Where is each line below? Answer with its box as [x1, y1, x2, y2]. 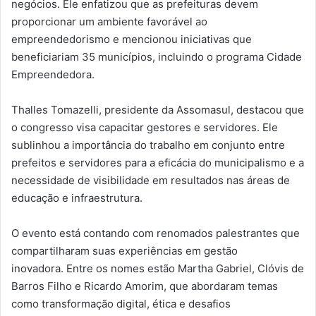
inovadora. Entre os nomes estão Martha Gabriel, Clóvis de [11, 262, 304, 276]
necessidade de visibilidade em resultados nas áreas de [11, 174, 290, 188]
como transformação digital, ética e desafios [11, 297, 231, 311]
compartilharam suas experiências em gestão [11, 244, 238, 258]
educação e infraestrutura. [11, 191, 142, 205]
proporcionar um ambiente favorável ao [11, 15, 207, 29]
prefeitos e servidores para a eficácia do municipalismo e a [11, 156, 304, 170]
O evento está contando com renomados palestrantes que [11, 226, 300, 241]
